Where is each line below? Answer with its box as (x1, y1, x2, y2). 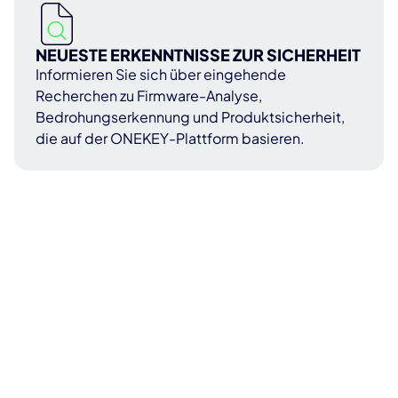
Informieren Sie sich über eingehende (36, 65, 286, 84)
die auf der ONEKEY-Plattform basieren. (36, 129, 305, 148)
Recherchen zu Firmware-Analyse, (36, 86, 262, 106)
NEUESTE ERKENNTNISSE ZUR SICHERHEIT (36, 44, 361, 66)
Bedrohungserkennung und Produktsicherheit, (36, 107, 345, 127)
